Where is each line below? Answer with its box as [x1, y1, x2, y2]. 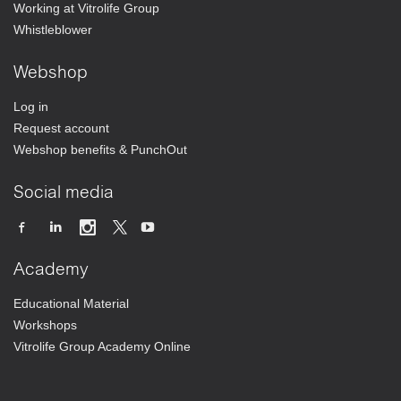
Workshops [13, 317, 77, 332]
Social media [13, 184, 114, 202]
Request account [13, 120, 109, 135]
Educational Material [13, 295, 129, 311]
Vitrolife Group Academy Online [13, 338, 191, 354]
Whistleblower [13, 21, 92, 37]
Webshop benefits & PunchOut [13, 141, 187, 157]
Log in [13, 98, 48, 114]
